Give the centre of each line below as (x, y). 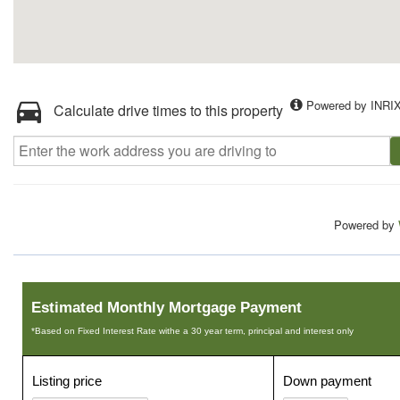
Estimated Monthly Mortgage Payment (167, 308)
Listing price (67, 381)
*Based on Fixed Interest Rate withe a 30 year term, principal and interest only (192, 331)
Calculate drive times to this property (168, 110)
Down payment (328, 381)
